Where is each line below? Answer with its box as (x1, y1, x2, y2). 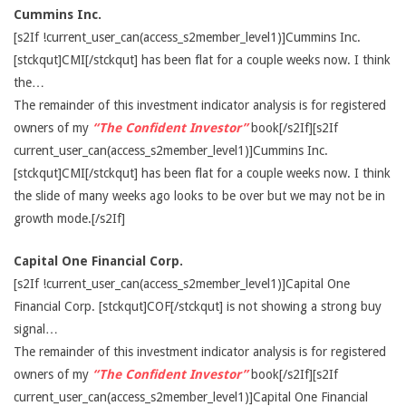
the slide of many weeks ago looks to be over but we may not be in (14, 188, 385, 203)
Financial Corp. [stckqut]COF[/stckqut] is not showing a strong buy (14, 299, 382, 314)
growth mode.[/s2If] (14, 211, 125, 226)
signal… (14, 322, 58, 336)
